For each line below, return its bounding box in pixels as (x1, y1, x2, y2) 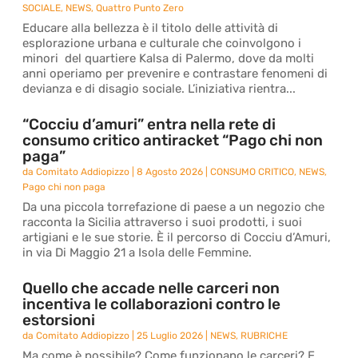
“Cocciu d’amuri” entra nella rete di (22, 115, 276, 133)
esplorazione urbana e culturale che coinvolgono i (22, 36, 302, 50)
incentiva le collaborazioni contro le (22, 295, 281, 313)
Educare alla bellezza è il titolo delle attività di (22, 21, 279, 35)
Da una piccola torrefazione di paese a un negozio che (22, 200, 325, 214)
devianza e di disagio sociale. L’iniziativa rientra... (22, 82, 296, 96)
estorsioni (22, 311, 96, 329)
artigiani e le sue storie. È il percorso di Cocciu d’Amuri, (22, 230, 332, 245)
